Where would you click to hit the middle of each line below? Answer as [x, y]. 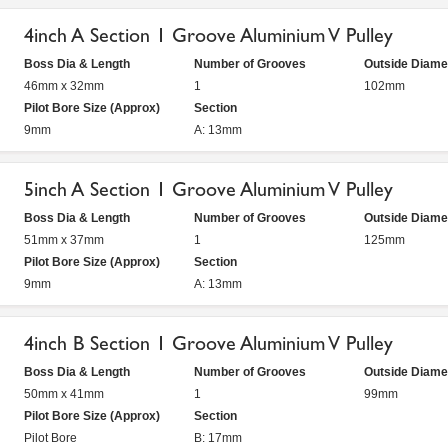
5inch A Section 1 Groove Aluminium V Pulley [208, 189]
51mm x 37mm [64, 240]
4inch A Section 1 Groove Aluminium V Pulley [208, 35]
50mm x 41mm [64, 394]
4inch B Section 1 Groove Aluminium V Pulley [208, 343]
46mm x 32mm [64, 86]
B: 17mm [218, 438]
